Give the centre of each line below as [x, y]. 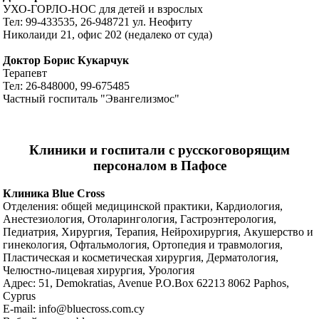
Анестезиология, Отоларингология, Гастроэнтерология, [140, 219]
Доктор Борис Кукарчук [66, 60]
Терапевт [25, 73]
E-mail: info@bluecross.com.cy [74, 309]
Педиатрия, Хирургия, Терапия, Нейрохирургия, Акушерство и [158, 232]
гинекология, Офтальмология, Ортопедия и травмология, [143, 245]
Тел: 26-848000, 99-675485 [67, 85]
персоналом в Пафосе [159, 166]
